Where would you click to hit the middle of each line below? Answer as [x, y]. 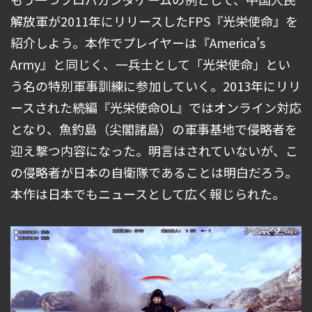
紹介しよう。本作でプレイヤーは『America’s [138, 43]
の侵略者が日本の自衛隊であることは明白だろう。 [154, 172]
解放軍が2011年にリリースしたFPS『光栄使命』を [154, 21]
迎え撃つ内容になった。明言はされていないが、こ [154, 151]
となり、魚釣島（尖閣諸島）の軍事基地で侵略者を [154, 129]
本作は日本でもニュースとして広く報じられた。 [148, 194]
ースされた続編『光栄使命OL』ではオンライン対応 [156, 108]
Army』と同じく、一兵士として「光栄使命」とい [150, 64]
